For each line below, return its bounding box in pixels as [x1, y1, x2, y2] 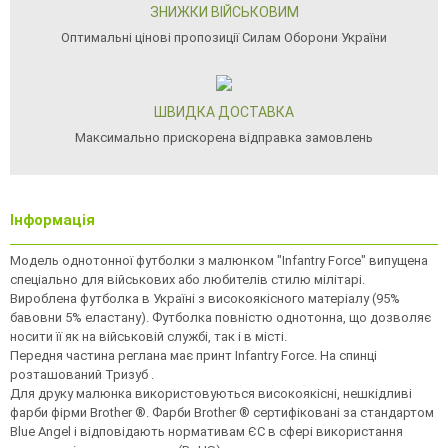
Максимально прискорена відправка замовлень [75, 129, 373, 145]
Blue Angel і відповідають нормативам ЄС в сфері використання [10, 423, 403, 439]
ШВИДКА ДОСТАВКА [154, 103, 294, 120]
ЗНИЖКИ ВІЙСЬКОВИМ [149, 3, 299, 20]
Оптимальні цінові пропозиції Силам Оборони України [61, 29, 387, 45]
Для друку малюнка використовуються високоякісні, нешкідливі [10, 385, 412, 401]
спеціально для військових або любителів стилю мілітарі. [10, 271, 365, 287]
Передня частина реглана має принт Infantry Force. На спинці [10, 347, 377, 363]
